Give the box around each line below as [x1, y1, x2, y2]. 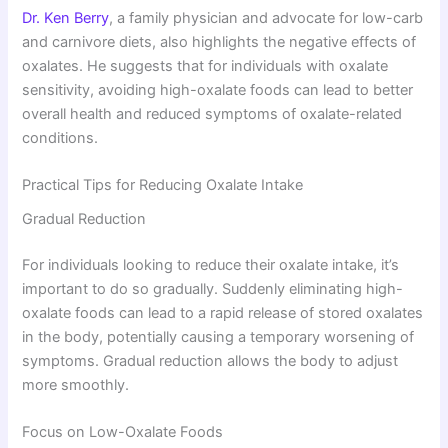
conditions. [22, 128, 99, 147]
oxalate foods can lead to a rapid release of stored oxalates [22, 303, 424, 322]
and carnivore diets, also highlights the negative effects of [22, 32, 417, 51]
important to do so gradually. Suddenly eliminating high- [22, 279, 404, 298]
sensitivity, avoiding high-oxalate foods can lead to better [22, 80, 414, 99]
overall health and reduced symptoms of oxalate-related [22, 104, 403, 123]
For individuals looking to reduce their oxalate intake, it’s [22, 255, 400, 274]
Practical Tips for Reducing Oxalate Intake [22, 175, 304, 194]
